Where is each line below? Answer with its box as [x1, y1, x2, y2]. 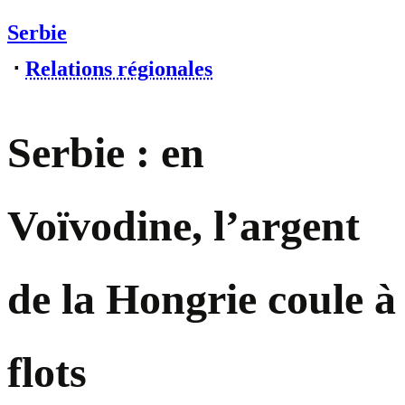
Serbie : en [7, 128, 204, 177]
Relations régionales [25, 57, 212, 80]
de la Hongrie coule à [7, 275, 396, 324]
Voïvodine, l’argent [7, 202, 360, 250]
